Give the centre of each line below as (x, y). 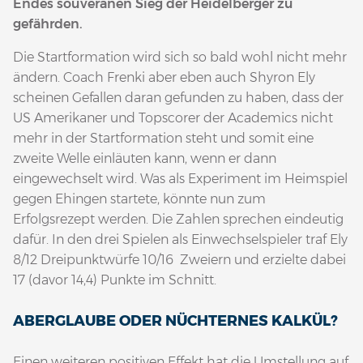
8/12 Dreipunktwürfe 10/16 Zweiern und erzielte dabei (179, 260)
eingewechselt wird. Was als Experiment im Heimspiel (180, 179)
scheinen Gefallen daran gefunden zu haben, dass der (178, 98)
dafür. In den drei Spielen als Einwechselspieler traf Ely (180, 240)
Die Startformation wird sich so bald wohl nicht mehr (180, 58)
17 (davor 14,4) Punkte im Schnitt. (115, 280)
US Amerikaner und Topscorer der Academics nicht (173, 118)
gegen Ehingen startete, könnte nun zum (139, 199)
